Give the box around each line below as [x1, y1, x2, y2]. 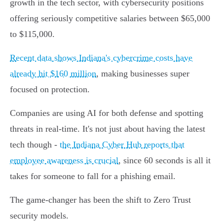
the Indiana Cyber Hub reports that [60, 140, 184, 150]
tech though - [10, 140, 60, 150]
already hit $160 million [10, 69, 96, 79]
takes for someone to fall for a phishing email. [10, 171, 176, 182]
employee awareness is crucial [10, 155, 118, 166]
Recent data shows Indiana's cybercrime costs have [10, 53, 192, 63]
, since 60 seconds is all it [118, 155, 211, 166]
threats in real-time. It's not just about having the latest [10, 124, 205, 134]
